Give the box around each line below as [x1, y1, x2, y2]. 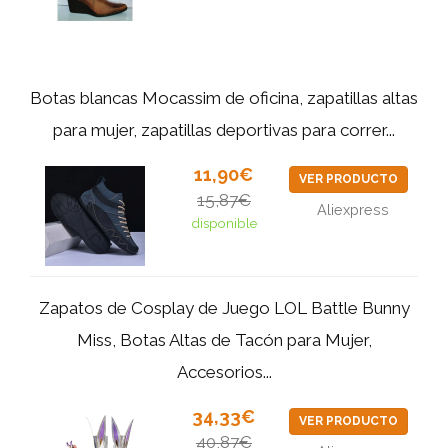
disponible [190, 214, 257, 231]
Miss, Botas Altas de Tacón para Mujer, [76, 329, 372, 350]
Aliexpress [317, 200, 390, 218]
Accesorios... [176, 361, 272, 382]
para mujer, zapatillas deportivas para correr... [53, 119, 395, 140]
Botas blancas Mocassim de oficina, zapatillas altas [30, 87, 418, 108]
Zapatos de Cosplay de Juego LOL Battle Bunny [38, 297, 410, 318]
